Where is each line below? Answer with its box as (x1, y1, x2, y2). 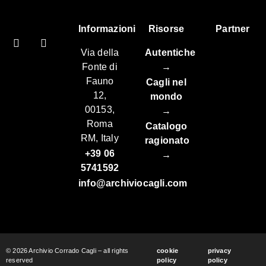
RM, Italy (81, 132, 119, 143)
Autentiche (145, 47, 195, 58)
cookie (157, 246, 179, 254)
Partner (216, 23, 250, 34)
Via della (80, 47, 119, 58)
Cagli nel (146, 77, 186, 87)
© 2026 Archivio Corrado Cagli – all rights (6, 246, 129, 254)
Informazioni (78, 23, 136, 34)
